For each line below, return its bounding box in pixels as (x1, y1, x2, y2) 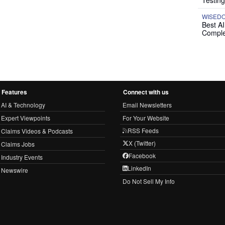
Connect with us (123, 87, 169, 97)
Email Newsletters (123, 100, 172, 109)
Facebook (128, 151, 156, 160)
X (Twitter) (128, 139, 156, 148)
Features (1, 87, 27, 97)
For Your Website (123, 114, 169, 123)
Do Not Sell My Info (123, 177, 175, 186)
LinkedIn (128, 164, 152, 173)
